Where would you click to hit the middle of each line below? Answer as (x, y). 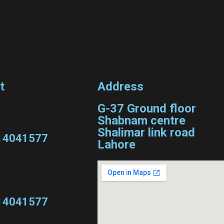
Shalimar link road (146, 132)
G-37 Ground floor (147, 108)
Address (121, 86)
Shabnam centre (142, 120)
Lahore (117, 144)
